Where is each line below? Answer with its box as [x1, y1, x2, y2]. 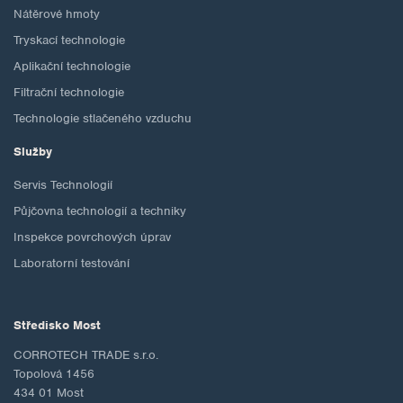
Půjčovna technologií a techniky [13, 203, 186, 219]
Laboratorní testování [13, 255, 130, 272]
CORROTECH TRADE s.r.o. [13, 347, 158, 363]
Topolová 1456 [13, 366, 94, 382]
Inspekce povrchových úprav [13, 229, 171, 246]
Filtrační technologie [13, 85, 124, 101]
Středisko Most [13, 318, 101, 334]
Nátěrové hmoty [13, 6, 100, 22]
